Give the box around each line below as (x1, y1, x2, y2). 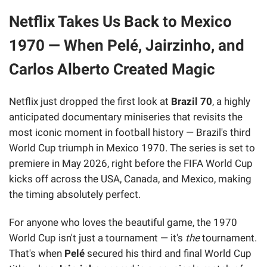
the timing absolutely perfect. (9, 188, 141, 200)
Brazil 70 (171, 95, 212, 107)
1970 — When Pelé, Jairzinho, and (9, 36, 244, 54)
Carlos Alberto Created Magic (9, 60, 215, 78)
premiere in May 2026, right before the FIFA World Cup (9, 157, 253, 169)
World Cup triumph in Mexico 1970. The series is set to (9, 141, 255, 154)
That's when (9, 247, 64, 260)
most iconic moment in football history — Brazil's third (9, 126, 251, 138)
